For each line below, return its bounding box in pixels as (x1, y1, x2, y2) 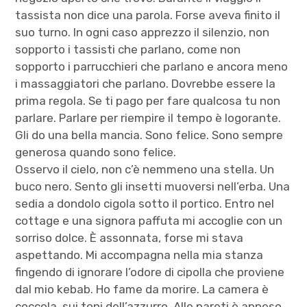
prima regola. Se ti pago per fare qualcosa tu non (15, 93, 281, 108)
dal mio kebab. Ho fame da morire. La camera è (15, 282, 269, 296)
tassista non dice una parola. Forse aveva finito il (15, 8, 281, 22)
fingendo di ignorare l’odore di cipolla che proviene (15, 265, 285, 279)
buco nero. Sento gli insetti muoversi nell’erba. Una (15, 179, 291, 193)
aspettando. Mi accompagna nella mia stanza (15, 247, 264, 262)
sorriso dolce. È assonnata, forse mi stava (15, 230, 244, 245)
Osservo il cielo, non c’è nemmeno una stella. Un (15, 162, 275, 176)
